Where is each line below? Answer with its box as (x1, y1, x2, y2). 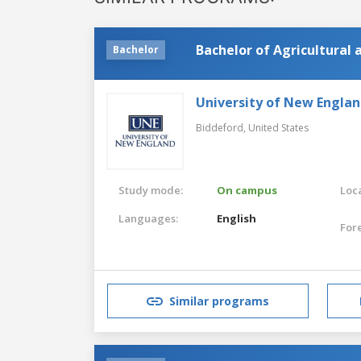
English (217, 210, 257, 226)
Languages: (118, 210, 178, 226)
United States (248, 120, 309, 135)
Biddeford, (196, 120, 248, 135)
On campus (217, 182, 278, 197)
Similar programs (169, 293, 269, 309)
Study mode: (118, 182, 183, 197)
